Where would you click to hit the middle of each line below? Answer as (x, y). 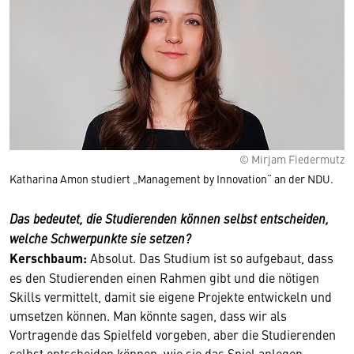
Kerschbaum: (48, 258)
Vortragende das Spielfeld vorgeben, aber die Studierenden (173, 334)
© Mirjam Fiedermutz (292, 159)
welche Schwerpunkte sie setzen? (100, 238)
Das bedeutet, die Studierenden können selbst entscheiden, (169, 218)
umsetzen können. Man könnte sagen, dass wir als (148, 315)
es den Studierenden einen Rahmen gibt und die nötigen (164, 277)
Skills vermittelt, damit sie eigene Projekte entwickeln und (171, 296)
